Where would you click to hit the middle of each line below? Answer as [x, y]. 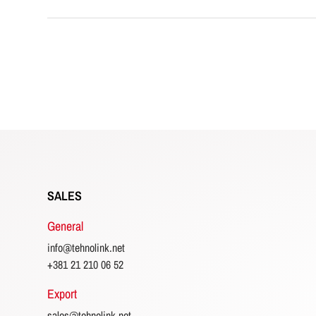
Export [62, 294]
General [66, 226]
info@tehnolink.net [86, 248]
